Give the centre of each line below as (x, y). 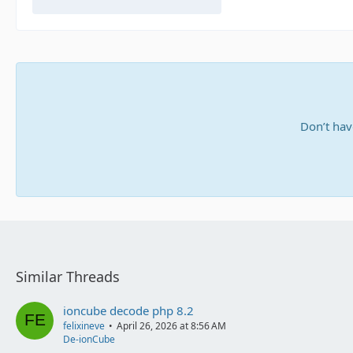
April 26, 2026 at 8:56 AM (171, 326)
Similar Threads (68, 277)
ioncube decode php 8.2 (128, 311)
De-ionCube (89, 340)
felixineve (84, 326)
